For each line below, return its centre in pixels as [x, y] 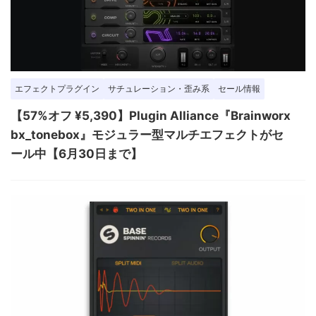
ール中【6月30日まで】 [77, 153]
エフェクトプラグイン [57, 88]
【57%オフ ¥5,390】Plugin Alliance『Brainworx [151, 115]
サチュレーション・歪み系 [159, 88]
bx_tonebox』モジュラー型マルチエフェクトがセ [147, 134]
